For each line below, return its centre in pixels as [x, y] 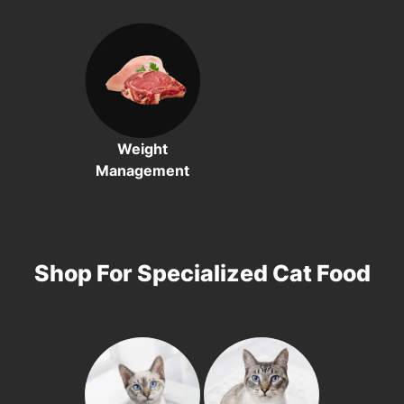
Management [142, 171]
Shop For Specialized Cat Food [202, 274]
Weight [142, 149]
